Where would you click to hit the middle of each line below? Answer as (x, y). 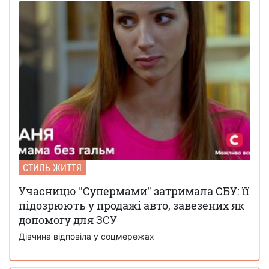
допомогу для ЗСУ (68, 220)
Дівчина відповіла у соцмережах (86, 237)
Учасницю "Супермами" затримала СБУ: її (134, 191)
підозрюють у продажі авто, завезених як (131, 206)
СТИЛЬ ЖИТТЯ (52, 168)
